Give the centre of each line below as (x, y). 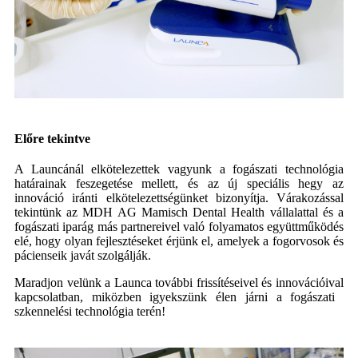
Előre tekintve (52, 138)
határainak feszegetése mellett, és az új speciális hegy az (179, 183)
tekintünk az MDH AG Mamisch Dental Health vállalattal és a (179, 212)
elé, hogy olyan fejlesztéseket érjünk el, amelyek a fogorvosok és (179, 241)
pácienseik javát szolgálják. (83, 255)
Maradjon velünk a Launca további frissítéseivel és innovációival (179, 282)
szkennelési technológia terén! (90, 311)
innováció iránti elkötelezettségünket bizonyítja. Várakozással (179, 197)
